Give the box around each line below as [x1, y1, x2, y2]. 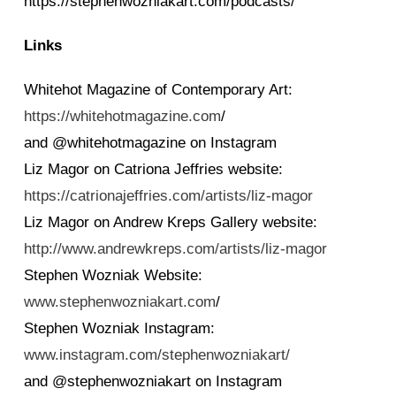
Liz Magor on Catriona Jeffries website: [24, 160, 283, 178]
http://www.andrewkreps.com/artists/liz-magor [24, 240, 327, 257]
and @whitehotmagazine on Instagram [24, 133, 277, 151]
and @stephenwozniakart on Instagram [24, 372, 282, 390]
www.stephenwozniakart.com [24, 293, 216, 310]
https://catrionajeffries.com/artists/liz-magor [24, 187, 313, 204]
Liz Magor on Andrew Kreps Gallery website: [24, 213, 317, 231]
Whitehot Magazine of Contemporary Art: [24, 80, 293, 98]
